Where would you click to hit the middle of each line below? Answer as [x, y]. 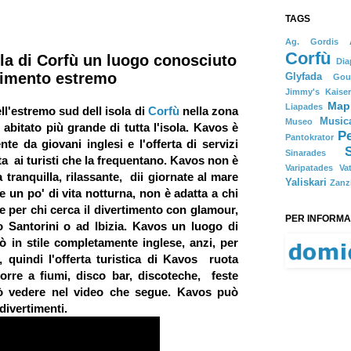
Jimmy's [302, 92]
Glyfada [304, 77]
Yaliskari [306, 183]
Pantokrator [309, 137]
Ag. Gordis [312, 42]
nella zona [209, 110]
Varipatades [309, 168]
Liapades [304, 107]
